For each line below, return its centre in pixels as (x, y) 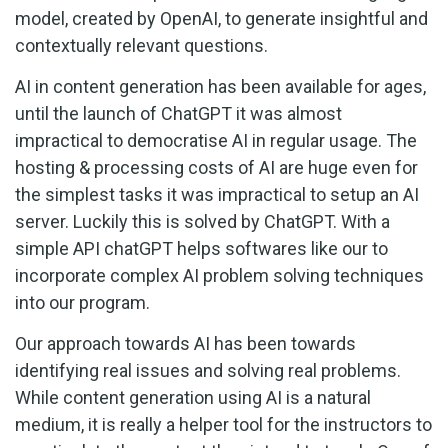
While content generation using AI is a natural (193, 397)
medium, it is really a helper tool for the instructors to (223, 424)
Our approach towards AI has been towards (185, 343)
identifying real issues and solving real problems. (208, 370)
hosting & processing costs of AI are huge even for (216, 167)
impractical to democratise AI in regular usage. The (216, 140)
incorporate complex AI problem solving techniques (219, 275)
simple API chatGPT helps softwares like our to (201, 248)
